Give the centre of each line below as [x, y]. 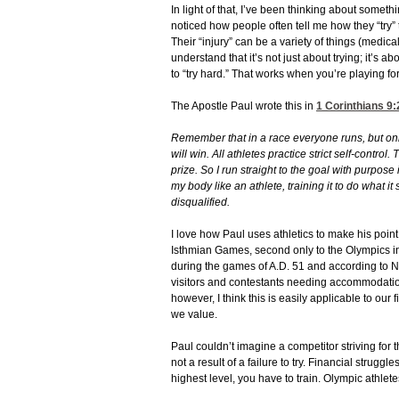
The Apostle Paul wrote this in [244, 106]
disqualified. [200, 203]
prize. [186, 171]
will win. [191, 155]
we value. [194, 315]
